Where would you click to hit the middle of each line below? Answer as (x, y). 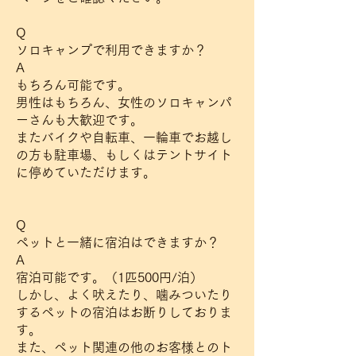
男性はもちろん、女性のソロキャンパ (124, 103)
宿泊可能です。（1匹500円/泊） (109, 277)
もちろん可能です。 (73, 85)
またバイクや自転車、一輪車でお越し (124, 137)
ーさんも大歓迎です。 (79, 120)
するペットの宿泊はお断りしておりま (124, 312)
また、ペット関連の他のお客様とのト (124, 347)
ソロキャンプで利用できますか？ (111, 50)
